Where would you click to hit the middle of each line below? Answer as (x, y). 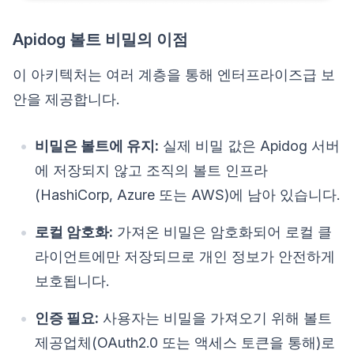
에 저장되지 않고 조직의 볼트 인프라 (151, 170)
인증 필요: (67, 318)
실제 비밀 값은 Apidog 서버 (249, 145)
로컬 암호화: (74, 232)
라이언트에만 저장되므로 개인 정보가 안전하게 (185, 256)
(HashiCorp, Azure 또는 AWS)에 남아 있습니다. (187, 194)
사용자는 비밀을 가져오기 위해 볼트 (215, 318)
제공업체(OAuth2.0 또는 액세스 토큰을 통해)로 (185, 342)
